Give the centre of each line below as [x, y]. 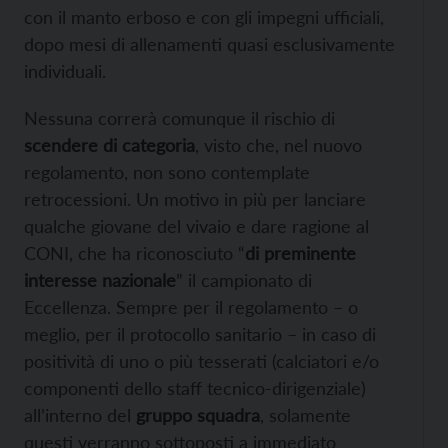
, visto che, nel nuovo [278, 144]
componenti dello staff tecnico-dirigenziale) [195, 387]
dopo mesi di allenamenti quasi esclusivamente [209, 43]
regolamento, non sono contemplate [167, 171]
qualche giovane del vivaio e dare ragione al [196, 225]
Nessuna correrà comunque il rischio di [179, 117]
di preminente [300, 252]
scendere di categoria [109, 144]
